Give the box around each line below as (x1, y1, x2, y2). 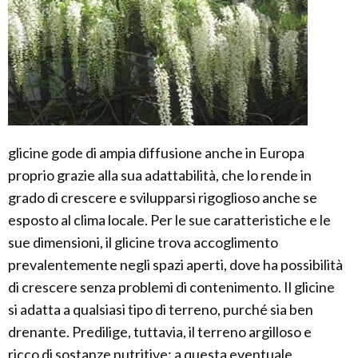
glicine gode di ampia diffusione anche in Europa (8, 143, 304, 161)
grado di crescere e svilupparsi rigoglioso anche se (8, 188, 317, 206)
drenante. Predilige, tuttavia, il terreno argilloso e (8, 322, 312, 340)
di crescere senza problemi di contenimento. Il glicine (8, 277, 335, 296)
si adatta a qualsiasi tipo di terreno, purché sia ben (8, 300, 313, 318)
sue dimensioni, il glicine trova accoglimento (8, 233, 278, 251)
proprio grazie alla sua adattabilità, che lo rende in (8, 165, 312, 184)
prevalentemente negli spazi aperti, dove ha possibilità (8, 255, 343, 273)
